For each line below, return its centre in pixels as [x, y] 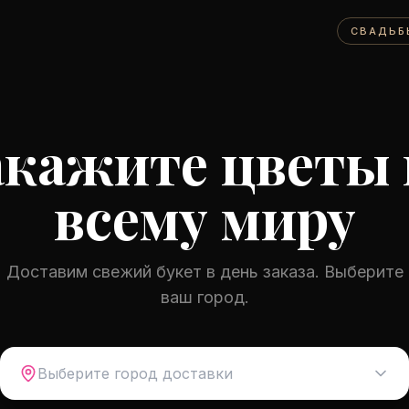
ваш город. [204, 297]
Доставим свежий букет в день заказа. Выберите [204, 272]
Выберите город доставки [135, 373]
